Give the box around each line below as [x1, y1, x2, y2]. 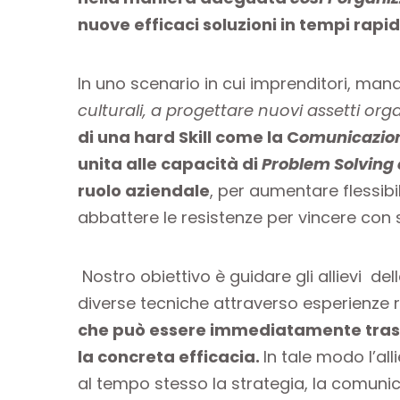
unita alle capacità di [78, 152, 262, 175]
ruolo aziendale [78, 179, 210, 202]
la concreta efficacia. [78, 345, 263, 368]
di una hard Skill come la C [78, 125, 299, 148]
